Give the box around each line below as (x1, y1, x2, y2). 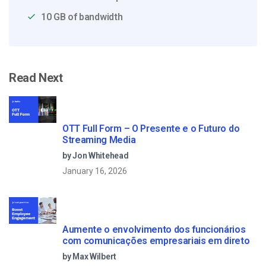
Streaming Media (62, 134, 136, 145)
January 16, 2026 (62, 166, 127, 176)
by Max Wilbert (62, 251, 117, 261)
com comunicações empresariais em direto (62, 235, 250, 246)
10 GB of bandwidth (41, 11, 123, 23)
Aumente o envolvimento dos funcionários (62, 223, 246, 235)
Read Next (9, 70, 63, 85)
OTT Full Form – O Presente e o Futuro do (62, 122, 240, 134)
